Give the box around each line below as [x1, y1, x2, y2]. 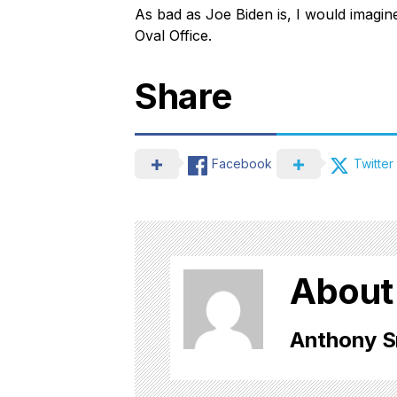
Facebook [212, 155, 272, 171]
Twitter [354, 155, 393, 171]
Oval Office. [135, 26, 212, 44]
